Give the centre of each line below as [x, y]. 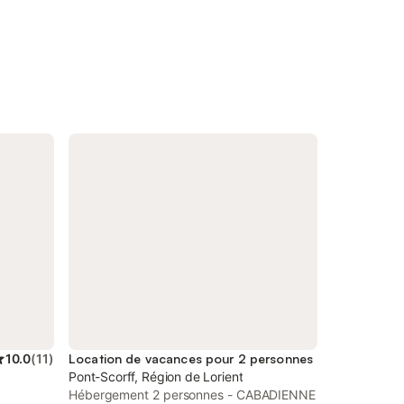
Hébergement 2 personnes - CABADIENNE [192, 395]
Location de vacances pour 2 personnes [191, 358]
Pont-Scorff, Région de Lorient [156, 376]
